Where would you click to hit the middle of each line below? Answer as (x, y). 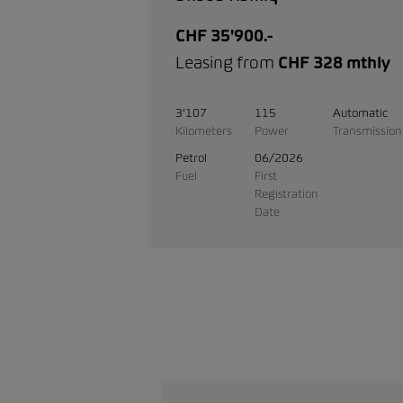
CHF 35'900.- (224, 36)
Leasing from (227, 63)
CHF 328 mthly (334, 63)
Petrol (191, 158)
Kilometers (204, 131)
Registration (286, 194)
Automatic (361, 113)
